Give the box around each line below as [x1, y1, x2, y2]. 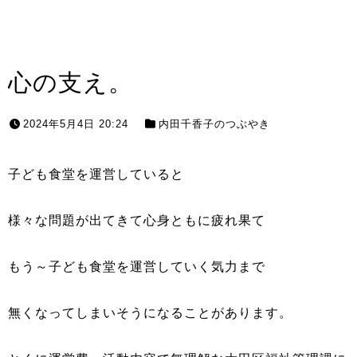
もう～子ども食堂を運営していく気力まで [8, 260, 265, 273]
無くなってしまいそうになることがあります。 [8, 306, 292, 320]
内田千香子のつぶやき [159, 118, 270, 130]
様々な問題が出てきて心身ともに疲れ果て [8, 214, 265, 227]
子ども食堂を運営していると [8, 167, 184, 181]
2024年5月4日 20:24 [23, 118, 128, 130]
